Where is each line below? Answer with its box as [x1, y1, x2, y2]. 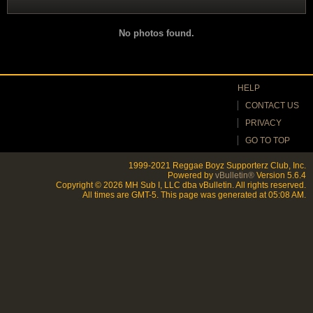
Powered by [168, 170, 215, 180]
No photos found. [119, 28, 194, 38]
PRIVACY [245, 118, 282, 128]
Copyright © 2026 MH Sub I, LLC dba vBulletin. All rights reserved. [56, 180, 306, 190]
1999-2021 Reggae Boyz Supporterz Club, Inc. [129, 161, 306, 170]
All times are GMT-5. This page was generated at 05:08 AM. [82, 190, 306, 200]
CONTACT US [245, 101, 299, 110]
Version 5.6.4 [254, 170, 306, 180]
